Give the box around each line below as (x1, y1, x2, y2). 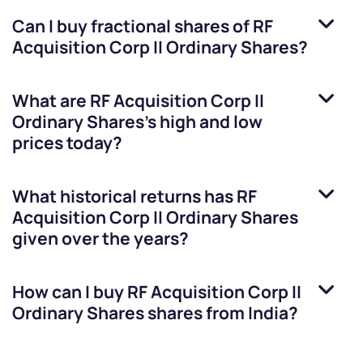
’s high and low (144, 110, 263, 134)
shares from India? (144, 301, 298, 325)
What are (12, 89, 90, 113)
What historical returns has (12, 185, 237, 208)
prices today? (12, 131, 122, 155)
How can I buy (12, 280, 127, 304)
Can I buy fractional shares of (12, 15, 253, 38)
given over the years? (12, 227, 189, 250)
